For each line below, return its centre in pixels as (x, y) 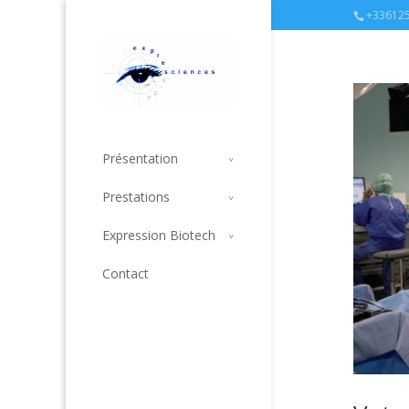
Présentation (140, 159)
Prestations (136, 197)
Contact (126, 274)
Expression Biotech (159, 236)
